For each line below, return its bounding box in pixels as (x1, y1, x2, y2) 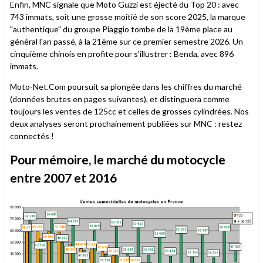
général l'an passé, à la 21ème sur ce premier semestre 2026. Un (10, 36, 243, 46)
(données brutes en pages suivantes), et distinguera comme (10, 93, 230, 104)
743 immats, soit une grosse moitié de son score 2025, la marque (10, 11, 245, 22)
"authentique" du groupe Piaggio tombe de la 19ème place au (10, 23, 232, 34)
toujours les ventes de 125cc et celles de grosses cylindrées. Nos (10, 106, 249, 116)
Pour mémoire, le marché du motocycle (10, 151, 225, 167)
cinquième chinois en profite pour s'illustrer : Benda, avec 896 (10, 48, 234, 59)
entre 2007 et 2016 (10, 170, 117, 185)
